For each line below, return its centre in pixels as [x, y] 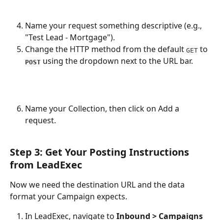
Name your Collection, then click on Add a [103, 108]
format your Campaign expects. [69, 196]
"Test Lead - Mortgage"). [70, 38]
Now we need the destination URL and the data [98, 184]
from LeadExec [46, 165]
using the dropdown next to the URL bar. [117, 61]
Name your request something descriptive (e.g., [114, 26]
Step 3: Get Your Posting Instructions [101, 152]
